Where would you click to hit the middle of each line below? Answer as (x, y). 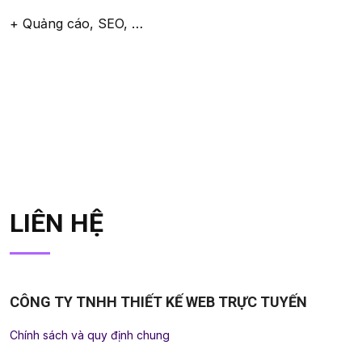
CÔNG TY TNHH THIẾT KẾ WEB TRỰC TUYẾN (158, 301)
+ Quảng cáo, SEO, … (76, 23)
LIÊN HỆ (57, 223)
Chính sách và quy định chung (90, 335)
